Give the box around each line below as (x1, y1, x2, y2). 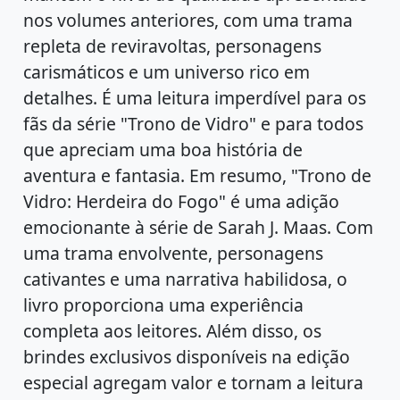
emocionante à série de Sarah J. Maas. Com (23, 214, 374, 239)
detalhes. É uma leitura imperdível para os (23, 85, 367, 110)
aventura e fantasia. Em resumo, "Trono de (23, 162, 372, 187)
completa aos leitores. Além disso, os (23, 318, 322, 343)
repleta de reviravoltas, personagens (23, 33, 322, 58)
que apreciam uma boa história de (23, 137, 304, 162)
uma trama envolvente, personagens (23, 240, 324, 265)
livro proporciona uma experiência (23, 292, 304, 317)
